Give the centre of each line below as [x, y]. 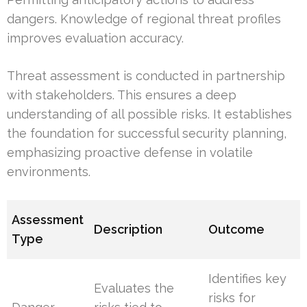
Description [128, 230]
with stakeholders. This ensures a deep [122, 95]
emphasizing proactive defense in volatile [130, 153]
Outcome [237, 230]
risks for [232, 298]
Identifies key [248, 279]
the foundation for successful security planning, [147, 134]
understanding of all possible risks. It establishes [149, 114]
